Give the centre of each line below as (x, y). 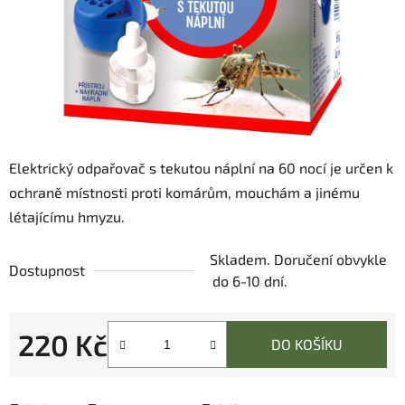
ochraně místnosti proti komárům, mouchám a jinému (184, 193)
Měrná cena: (58, 372)
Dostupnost (47, 270)
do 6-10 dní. (250, 281)
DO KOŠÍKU (307, 344)
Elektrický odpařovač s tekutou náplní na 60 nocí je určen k (201, 168)
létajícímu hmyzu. (67, 217)
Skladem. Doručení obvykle (298, 259)
